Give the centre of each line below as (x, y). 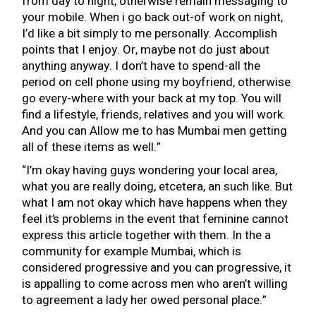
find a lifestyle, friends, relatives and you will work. (154, 115)
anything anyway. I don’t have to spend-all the (141, 66)
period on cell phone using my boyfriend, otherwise (157, 82)
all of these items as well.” (92, 147)
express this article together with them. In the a (147, 235)
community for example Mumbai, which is (132, 251)
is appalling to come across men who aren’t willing (155, 284)
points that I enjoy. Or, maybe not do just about (146, 50)
